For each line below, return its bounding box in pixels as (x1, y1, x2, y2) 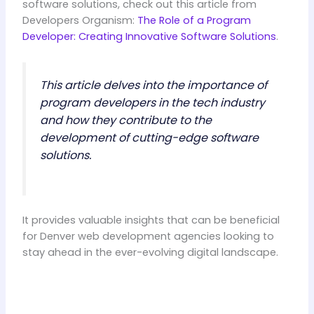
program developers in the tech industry (39, 94, 265, 111)
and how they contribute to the (39, 111, 212, 128)
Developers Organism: (22, 13, 137, 28)
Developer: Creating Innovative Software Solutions (22, 29, 276, 44)
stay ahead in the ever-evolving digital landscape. (22, 245, 278, 260)
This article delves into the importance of (39, 76, 267, 93)
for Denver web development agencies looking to (22, 229, 274, 244)
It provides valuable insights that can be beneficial (22, 213, 280, 228)
